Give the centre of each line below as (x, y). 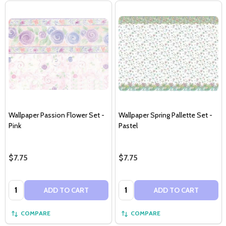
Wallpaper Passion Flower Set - (56, 115)
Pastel (128, 125)
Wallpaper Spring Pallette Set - (165, 115)
